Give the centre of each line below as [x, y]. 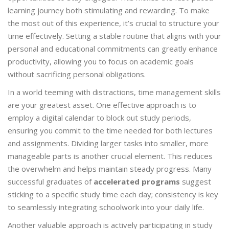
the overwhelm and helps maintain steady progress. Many [110, 169]
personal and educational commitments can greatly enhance [113, 49]
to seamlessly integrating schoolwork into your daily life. [106, 207]
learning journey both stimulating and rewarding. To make [109, 10]
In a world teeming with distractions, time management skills [114, 92]
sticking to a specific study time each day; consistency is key [113, 194]
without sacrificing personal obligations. [77, 74]
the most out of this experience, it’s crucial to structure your [113, 23]
